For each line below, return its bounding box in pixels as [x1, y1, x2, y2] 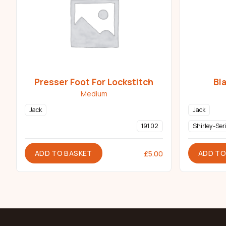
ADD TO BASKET [35, 148, 92, 158]
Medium [80, 89, 107, 99]
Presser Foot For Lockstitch [34, 76, 153, 88]
